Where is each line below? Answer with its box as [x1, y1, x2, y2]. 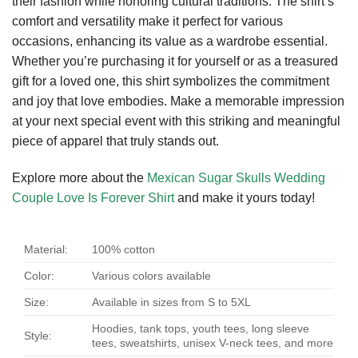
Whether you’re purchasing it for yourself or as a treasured [12, 54, 338, 69]
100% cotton [92, 243, 156, 256]
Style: [24, 329, 52, 342]
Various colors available [92, 269, 212, 282]
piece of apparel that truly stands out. [12, 134, 219, 149]
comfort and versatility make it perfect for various [12, 14, 283, 29]
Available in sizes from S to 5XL [92, 296, 252, 308]
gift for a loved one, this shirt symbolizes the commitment [12, 74, 329, 89]
